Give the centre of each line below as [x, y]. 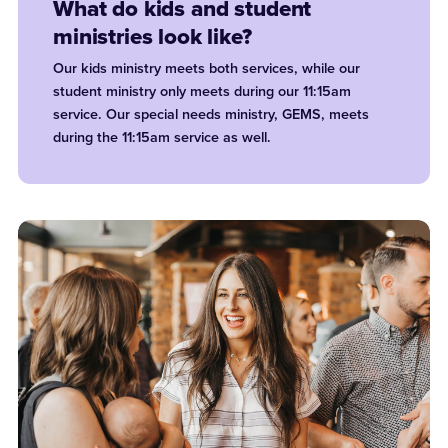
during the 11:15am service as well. [162, 137]
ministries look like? [152, 37]
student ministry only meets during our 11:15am [202, 91]
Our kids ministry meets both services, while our [207, 68]
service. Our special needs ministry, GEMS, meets [211, 114]
